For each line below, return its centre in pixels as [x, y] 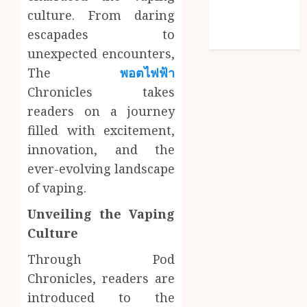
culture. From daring [101, 15]
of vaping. [57, 188]
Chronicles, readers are [101, 279]
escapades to [101, 35]
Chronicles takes [101, 92]
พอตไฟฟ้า [148, 73]
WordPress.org [256, 41]
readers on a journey [101, 111]
